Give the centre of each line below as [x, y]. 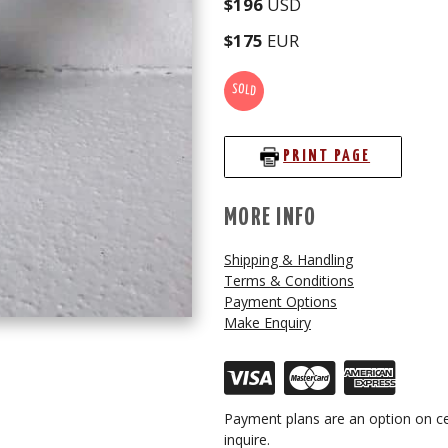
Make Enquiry [267, 322]
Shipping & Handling [288, 259]
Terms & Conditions [289, 280]
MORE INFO [270, 217]
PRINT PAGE [327, 157]
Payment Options [280, 301]
